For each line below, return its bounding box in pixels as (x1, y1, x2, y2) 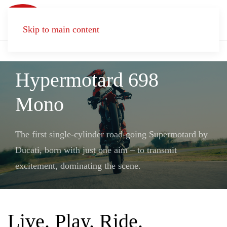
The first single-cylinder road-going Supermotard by (15, 129, 208, 139)
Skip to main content (23, 24, 99, 34)
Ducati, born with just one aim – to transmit (15, 145, 177, 155)
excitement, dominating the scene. (15, 161, 141, 171)
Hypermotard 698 (15, 68, 159, 91)
